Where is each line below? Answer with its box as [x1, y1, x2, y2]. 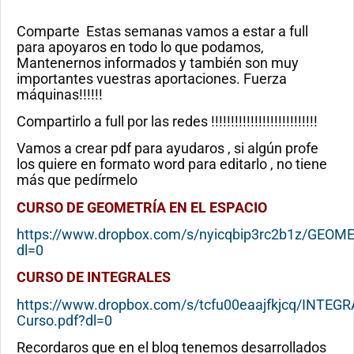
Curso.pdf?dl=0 [17, 311, 112, 329]
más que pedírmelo [17, 171, 137, 189]
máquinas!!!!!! [17, 85, 103, 103]
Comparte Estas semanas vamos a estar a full [17, 22, 308, 40]
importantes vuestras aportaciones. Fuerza [17, 70, 287, 87]
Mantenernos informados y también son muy [17, 54, 299, 71]
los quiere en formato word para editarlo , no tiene [17, 156, 327, 173]
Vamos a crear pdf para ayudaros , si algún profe [17, 140, 318, 157]
